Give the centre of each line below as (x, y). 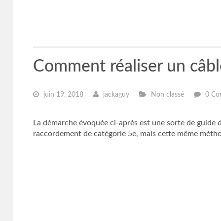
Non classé (166, 95)
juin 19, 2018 (62, 95)
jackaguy (115, 95)
